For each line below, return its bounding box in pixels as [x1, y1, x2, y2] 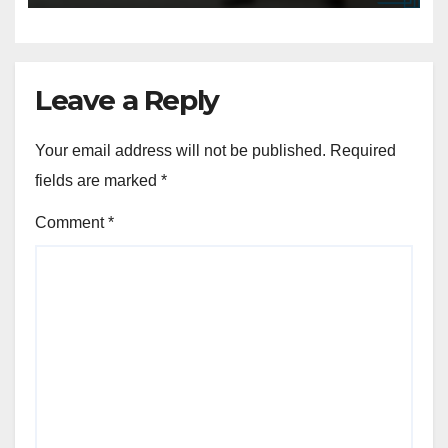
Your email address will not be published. [35, 141, 326, 159]
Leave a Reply [35, 82, 219, 117]
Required [330, 141, 396, 159]
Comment [35, 214, 108, 232]
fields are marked [35, 171, 161, 189]
